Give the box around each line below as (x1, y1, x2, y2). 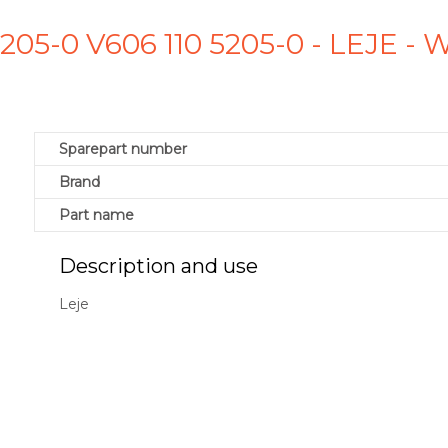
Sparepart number (59, 140, 187, 159)
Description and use (59, 254, 258, 279)
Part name (59, 206, 134, 225)
